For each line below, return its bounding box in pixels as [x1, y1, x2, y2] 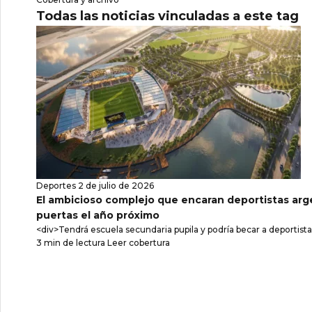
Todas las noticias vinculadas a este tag [36, 8, 299, 24]
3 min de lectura [36, 237, 105, 248]
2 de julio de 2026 [78, 180, 154, 191]
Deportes [36, 180, 76, 191]
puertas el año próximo [36, 208, 159, 221]
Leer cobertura [107, 237, 170, 248]
